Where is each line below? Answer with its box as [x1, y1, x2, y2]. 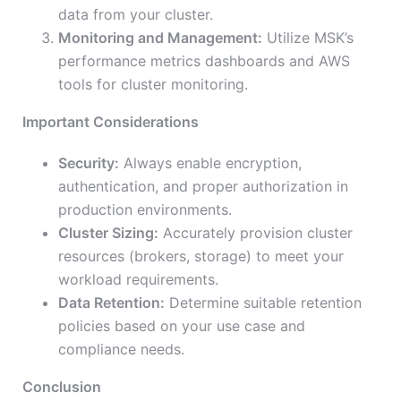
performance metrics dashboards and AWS [58, 52, 350, 71]
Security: [58, 154, 119, 173]
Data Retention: [58, 294, 165, 312]
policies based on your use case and [58, 317, 305, 336]
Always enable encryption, [119, 154, 302, 173]
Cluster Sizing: [58, 224, 158, 243]
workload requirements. [58, 270, 218, 289]
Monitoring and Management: [58, 29, 262, 47]
